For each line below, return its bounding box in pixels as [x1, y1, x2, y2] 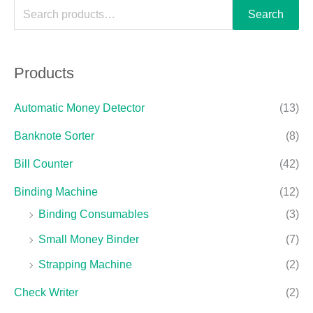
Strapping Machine [38, 258, 132, 270]
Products [14, 64, 74, 82]
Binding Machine [14, 185, 98, 198]
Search [248, 8, 284, 21]
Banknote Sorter [14, 129, 94, 142]
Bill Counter [14, 157, 73, 170]
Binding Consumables [38, 208, 149, 220]
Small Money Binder [38, 233, 139, 245]
